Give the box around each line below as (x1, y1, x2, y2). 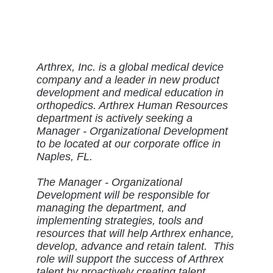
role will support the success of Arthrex (36, 253, 224, 265)
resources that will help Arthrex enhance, (36, 227, 234, 239)
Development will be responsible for (36, 189, 210, 201)
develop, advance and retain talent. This (36, 240, 234, 252)
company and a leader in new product (36, 74, 219, 86)
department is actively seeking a (36, 112, 193, 124)
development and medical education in (36, 87, 224, 99)
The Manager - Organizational (36, 176, 182, 188)
